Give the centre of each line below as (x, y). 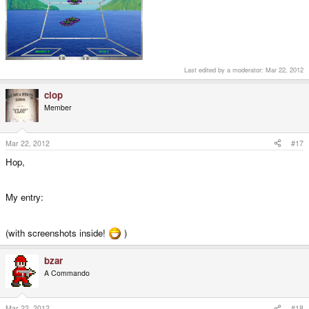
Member (58, 107)
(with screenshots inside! (57, 232)
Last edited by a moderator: (225, 69)
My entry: (24, 197)
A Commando (67, 272)
